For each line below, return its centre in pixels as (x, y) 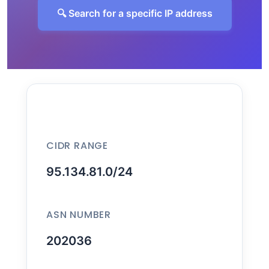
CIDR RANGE (77, 146)
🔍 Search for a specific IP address (134, 13)
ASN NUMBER (79, 215)
